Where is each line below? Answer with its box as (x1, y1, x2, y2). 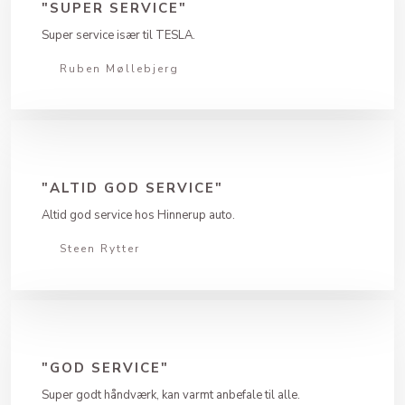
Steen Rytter (60, 241, 141, 257)
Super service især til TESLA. (42, 26, 196, 43)
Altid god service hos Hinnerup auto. (42, 207, 236, 224)
